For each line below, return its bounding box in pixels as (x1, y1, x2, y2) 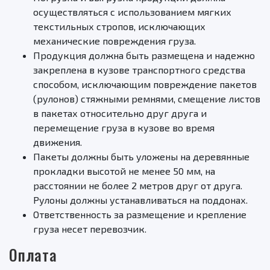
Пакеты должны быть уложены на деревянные (33, 151, 250, 163)
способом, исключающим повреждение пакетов (33, 78, 257, 90)
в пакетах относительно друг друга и (33, 107, 207, 119)
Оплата (9, 243, 57, 266)
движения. (33, 136, 82, 148)
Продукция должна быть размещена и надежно (33, 49, 255, 61)
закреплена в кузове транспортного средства (33, 64, 245, 76)
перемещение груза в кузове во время (33, 122, 215, 134)
